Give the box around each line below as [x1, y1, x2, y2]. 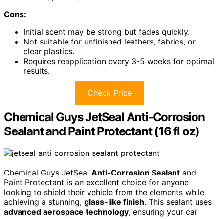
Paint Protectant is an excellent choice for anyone [4, 177, 189, 187]
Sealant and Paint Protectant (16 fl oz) [4, 124, 200, 138]
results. [23, 66, 50, 76]
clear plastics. [23, 46, 74, 56]
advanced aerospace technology [4, 206, 129, 217]
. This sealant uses [144, 197, 212, 207]
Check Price [87, 88, 132, 98]
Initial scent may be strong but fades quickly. [23, 26, 190, 37]
